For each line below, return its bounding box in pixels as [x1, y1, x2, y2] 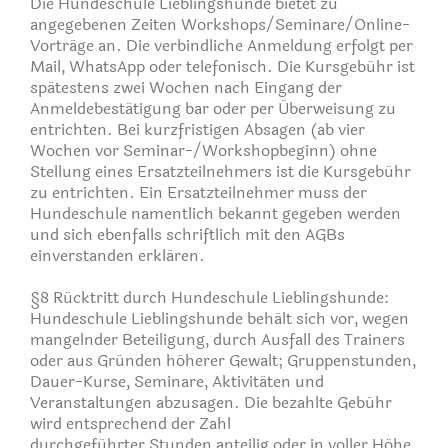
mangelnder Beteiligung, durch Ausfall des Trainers [30, 326, 405, 352]
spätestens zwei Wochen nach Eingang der [30, 74, 342, 100]
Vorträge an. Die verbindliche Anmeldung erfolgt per [30, 32, 413, 58]
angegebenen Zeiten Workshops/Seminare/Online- [30, 11, 410, 37]
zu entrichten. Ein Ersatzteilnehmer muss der [30, 179, 367, 205]
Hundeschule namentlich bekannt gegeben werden [30, 200, 401, 226]
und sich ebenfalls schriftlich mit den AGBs [30, 221, 345, 247]
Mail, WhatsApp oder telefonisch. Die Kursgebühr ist [30, 53, 415, 79]
